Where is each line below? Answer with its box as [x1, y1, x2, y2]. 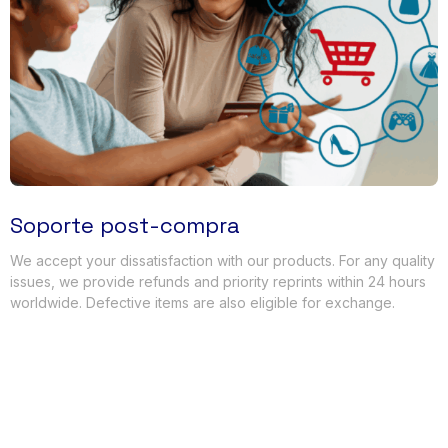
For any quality [339, 252, 435, 270]
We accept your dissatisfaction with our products [10, 252, 332, 270]
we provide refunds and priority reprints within [59, 273, 364, 291]
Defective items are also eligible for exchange [86, 294, 392, 312]
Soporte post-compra [10, 211, 241, 240]
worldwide [10, 294, 79, 312]
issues [10, 273, 51, 291]
